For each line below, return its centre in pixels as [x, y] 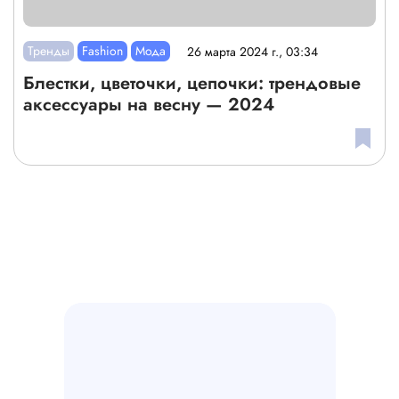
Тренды [49, 51]
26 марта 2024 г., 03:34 [253, 51]
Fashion [103, 51]
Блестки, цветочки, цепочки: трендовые [192, 84]
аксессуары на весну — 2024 [149, 105]
